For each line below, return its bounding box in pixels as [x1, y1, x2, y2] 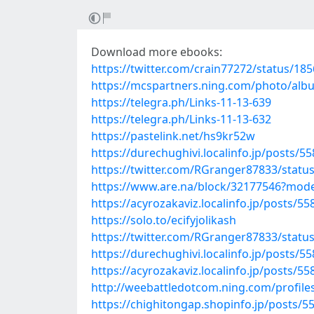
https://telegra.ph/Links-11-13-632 [91, 111, 271, 127]
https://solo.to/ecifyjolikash [91, 212, 236, 228]
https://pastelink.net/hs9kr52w [91, 128, 255, 144]
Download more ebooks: [91, 44, 222, 60]
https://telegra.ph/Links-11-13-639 [91, 95, 271, 110]
